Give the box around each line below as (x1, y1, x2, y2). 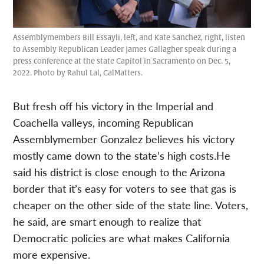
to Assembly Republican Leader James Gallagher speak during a (13, 45, 237, 55)
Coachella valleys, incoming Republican (13, 115, 194, 130)
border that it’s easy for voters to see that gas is (13, 181, 237, 196)
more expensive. (13, 247, 91, 262)
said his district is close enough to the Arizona (13, 164, 226, 180)
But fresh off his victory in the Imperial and (13, 98, 214, 114)
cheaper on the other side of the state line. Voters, (13, 197, 249, 213)
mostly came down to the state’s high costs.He (13, 148, 231, 163)
